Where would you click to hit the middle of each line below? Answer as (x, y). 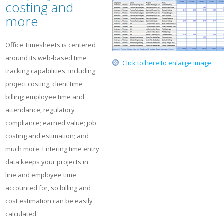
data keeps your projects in (47, 162)
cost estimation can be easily (49, 201)
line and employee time (41, 175)
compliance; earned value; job (51, 123)
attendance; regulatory (40, 110)
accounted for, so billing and (48, 188)
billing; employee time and (45, 97)
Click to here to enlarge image (167, 63)
